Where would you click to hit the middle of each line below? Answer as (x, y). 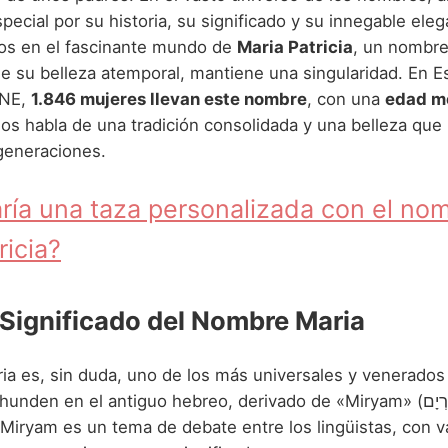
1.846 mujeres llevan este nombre (169, 98)
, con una (346, 98)
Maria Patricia (295, 46)
